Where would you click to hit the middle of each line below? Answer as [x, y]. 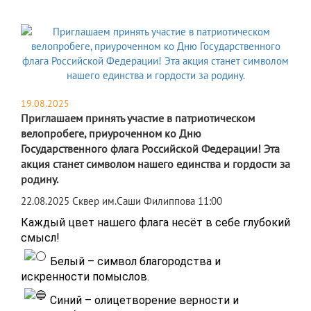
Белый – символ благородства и [135, 262]
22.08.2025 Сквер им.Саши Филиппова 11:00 [121, 201]
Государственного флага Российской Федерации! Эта [150, 149]
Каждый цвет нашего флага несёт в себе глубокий [155, 223]
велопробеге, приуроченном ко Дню [111, 134]
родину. [40, 179]
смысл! [40, 238]
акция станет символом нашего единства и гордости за [155, 164]
